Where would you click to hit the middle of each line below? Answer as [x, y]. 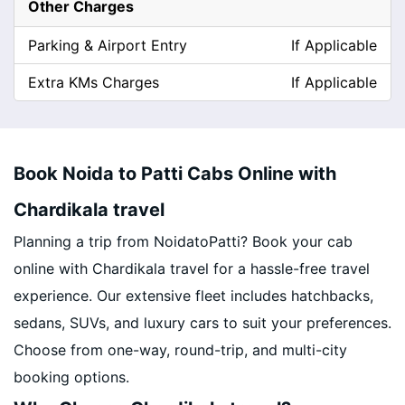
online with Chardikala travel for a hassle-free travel [192, 268]
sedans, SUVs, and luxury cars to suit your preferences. [202, 323]
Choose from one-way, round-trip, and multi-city [180, 350]
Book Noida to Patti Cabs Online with [175, 174]
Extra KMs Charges [94, 82]
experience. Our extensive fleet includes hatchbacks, [193, 296]
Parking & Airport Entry [108, 45]
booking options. [71, 377]
